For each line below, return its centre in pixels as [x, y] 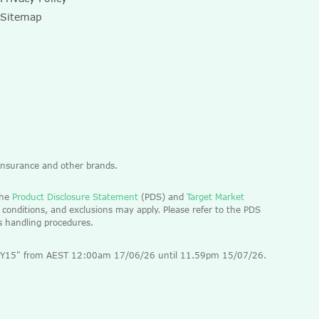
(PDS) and [162, 197]
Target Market [215, 197]
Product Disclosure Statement [74, 197]
